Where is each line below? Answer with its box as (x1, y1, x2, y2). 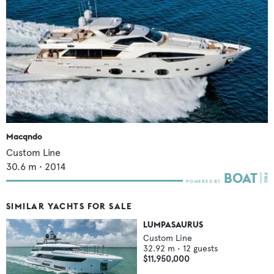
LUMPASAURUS (143, 218, 203, 230)
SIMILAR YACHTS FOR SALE (6, 200, 133, 212)
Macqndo (6, 130, 42, 142)
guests (193, 243, 218, 254)
